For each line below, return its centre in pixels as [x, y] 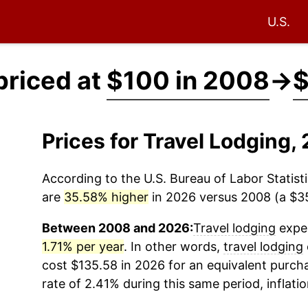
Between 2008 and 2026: [117, 228]
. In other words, [173, 246]
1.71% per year [82, 246]
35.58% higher [106, 197]
